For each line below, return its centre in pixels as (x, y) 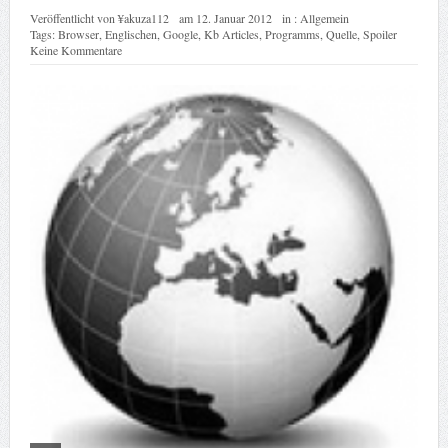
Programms (292, 33)
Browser (78, 33)
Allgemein (324, 17)
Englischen (130, 33)
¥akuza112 (143, 17)
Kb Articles (231, 33)
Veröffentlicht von (73, 17)
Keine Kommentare (75, 49)
